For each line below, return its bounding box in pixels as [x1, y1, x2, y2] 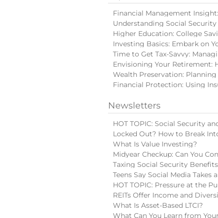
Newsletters [108, 100, 161, 111]
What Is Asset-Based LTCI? [113, 200, 203, 210]
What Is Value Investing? [113, 139, 197, 148]
